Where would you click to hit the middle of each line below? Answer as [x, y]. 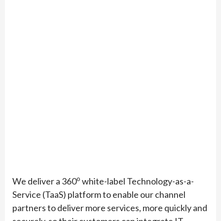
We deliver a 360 [44, 181]
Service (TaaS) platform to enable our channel [99, 194]
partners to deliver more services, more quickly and [110, 207]
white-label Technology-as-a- [137, 181]
